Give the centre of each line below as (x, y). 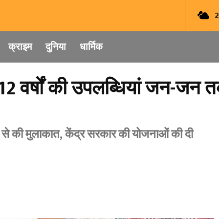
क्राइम (20, 47)
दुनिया (56, 47)
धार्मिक (91, 47)
